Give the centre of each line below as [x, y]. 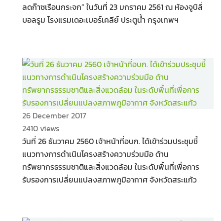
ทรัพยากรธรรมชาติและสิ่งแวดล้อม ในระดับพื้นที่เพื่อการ [111, 167]
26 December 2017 [54, 115]
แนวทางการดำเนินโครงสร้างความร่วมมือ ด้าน [95, 154]
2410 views [41, 128]
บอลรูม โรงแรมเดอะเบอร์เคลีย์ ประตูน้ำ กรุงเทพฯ [100, 20]
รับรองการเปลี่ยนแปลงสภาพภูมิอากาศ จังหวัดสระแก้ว [110, 180]
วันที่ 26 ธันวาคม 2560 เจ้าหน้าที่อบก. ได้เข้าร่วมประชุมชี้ [110, 141]
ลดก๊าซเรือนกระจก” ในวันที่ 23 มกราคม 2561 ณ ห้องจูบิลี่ [112, 7]
